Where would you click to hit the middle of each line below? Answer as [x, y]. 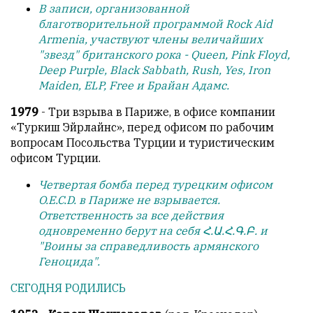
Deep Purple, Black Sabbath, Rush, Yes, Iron [154, 70]
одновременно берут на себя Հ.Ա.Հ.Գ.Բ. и [153, 231]
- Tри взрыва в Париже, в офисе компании [157, 112]
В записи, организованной [114, 9]
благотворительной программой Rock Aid [155, 24]
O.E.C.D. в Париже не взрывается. [129, 200]
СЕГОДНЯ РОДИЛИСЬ [68, 288]
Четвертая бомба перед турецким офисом [155, 185]
